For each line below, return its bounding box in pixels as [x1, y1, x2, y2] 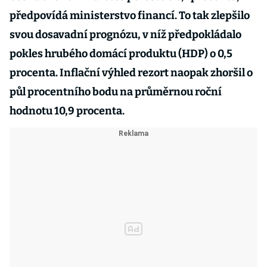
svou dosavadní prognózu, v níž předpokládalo [10, 28, 241, 41]
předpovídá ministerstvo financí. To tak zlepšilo [10, 9, 250, 22]
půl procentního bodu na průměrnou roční [10, 85, 222, 98]
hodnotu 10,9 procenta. [10, 104, 125, 117]
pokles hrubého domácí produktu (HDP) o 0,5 [10, 47, 232, 60]
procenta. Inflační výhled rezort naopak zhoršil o [10, 66, 253, 79]
